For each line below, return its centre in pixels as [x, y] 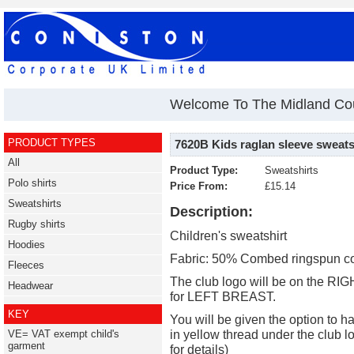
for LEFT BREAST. [223, 296]
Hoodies [26, 245]
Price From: [199, 186]
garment [26, 346]
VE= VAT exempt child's [64, 334]
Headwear [30, 286]
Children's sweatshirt [228, 235]
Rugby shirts [37, 224]
